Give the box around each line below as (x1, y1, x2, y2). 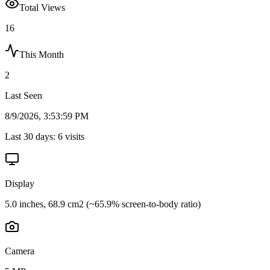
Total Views (19, 2, 65, 13)
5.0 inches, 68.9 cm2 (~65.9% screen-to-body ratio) (5, 198, 201, 209)
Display (5, 178, 34, 189)
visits (63, 131, 84, 142)
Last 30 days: (5, 131, 58, 142)
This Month (19, 49, 64, 60)
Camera (5, 245, 34, 256)
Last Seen (5, 90, 42, 101)
